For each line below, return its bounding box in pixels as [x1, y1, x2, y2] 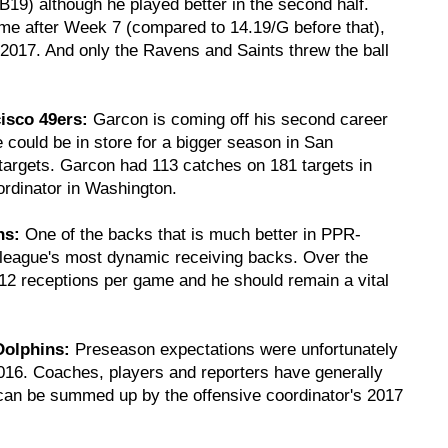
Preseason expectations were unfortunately [70, 340, 398, 359]
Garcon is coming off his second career [88, 110, 388, 129]
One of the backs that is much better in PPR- [20, 225, 361, 244]
